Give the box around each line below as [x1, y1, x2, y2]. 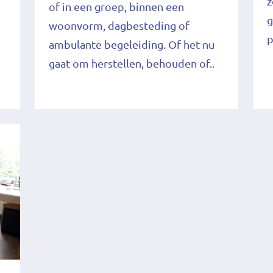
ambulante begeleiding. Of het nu [48, 38, 214, 51]
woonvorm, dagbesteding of [48, 19, 190, 32]
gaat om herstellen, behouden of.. [48, 57, 214, 69]
